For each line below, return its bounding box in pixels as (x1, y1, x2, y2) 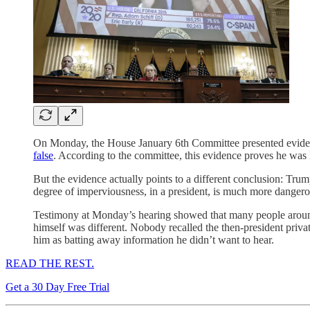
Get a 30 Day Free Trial (6, 280, 109, 293)
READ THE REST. (6, 257, 94, 269)
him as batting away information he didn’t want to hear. (33, 233, 274, 246)
